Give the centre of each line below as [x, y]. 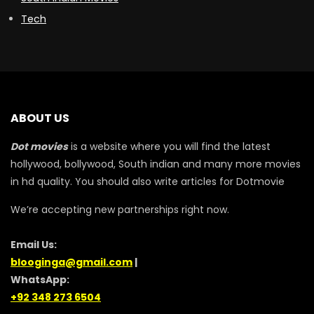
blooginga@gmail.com [71, 262]
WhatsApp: [40, 279]
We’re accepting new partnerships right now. [120, 209]
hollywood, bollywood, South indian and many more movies [156, 164]
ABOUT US [40, 118]
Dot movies [39, 146]
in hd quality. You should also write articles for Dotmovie [148, 181]
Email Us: [34, 244]
